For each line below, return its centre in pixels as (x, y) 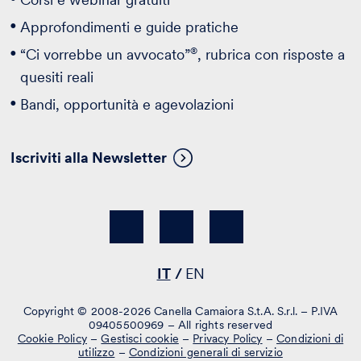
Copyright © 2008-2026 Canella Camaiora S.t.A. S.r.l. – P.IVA (180, 311)
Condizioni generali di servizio (205, 352)
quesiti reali (57, 77)
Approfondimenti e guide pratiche (130, 27)
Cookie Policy (52, 338)
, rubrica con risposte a (272, 54)
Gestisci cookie (140, 338)
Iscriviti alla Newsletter (89, 157)
